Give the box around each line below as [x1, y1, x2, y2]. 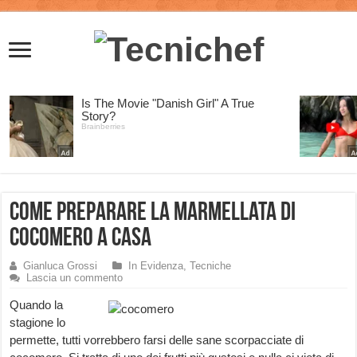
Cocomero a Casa [10, 226, 152, 253]
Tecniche [190, 260, 232, 273]
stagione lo [10, 316, 66, 330]
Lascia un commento [26, 272, 124, 284]
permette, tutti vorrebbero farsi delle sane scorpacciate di [10, 333, 304, 347]
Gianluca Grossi [23, 260, 98, 273]
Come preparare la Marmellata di [10, 201, 296, 227]
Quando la [10, 298, 64, 312]
